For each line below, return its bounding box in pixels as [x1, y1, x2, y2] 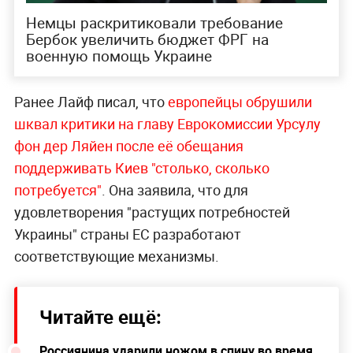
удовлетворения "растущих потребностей [13, 203, 290, 222]
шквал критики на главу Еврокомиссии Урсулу [13, 114, 321, 134]
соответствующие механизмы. [13, 247, 219, 266]
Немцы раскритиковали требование [25, 13, 283, 34]
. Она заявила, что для [101, 180, 248, 200]
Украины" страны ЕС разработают [13, 225, 241, 244]
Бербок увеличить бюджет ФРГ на [25, 29, 269, 50]
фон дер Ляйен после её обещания [13, 136, 243, 156]
